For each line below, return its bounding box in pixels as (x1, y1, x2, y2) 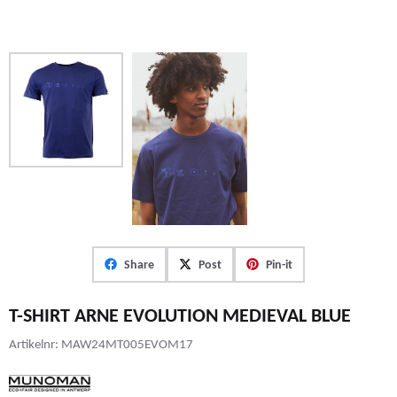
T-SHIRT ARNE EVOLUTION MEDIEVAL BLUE (9, 302, 351, 327)
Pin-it (266, 256, 292, 272)
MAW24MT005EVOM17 (61, 335, 193, 352)
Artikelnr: (9, 335, 58, 352)
